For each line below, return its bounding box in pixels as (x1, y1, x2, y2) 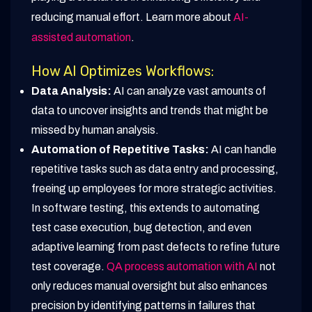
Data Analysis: (31, 85, 111, 97)
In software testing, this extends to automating (31, 202, 260, 214)
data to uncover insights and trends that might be (31, 104, 268, 117)
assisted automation (31, 31, 131, 44)
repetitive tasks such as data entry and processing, (31, 163, 279, 175)
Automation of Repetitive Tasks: (31, 143, 209, 156)
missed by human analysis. (31, 124, 159, 136)
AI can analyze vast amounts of (111, 85, 266, 97)
